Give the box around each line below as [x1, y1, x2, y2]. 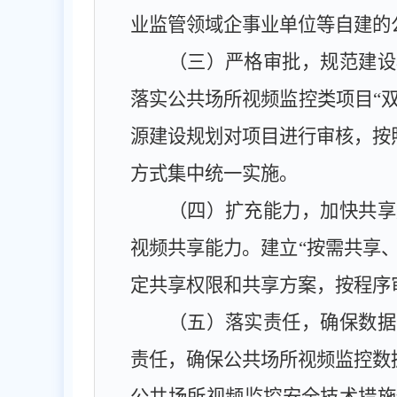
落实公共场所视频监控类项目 [130, 89, 373, 110]
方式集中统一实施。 [130, 163, 298, 184]
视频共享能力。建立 [130, 237, 299, 259]
